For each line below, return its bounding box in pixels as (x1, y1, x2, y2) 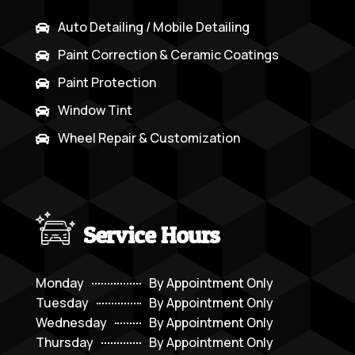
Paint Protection (57, 74, 156, 92)
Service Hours (82, 219, 219, 249)
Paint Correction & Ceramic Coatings (57, 46, 279, 64)
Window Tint (57, 101, 132, 120)
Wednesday (35, 314, 107, 332)
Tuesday (35, 294, 89, 312)
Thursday (35, 334, 94, 352)
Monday (35, 274, 84, 292)
